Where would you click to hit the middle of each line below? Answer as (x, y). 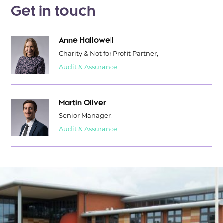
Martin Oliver (83, 103)
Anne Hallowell (87, 41)
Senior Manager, (86, 116)
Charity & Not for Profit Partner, (109, 54)
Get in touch (54, 12)
